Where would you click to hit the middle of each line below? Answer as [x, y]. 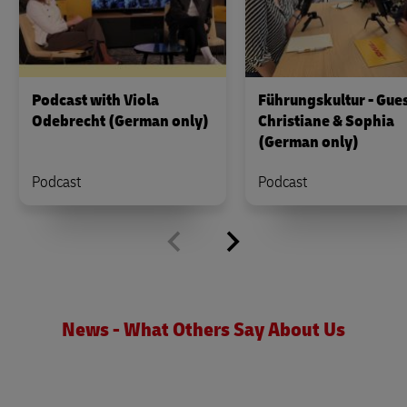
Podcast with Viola [95, 101]
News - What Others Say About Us [203, 330]
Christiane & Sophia [326, 122]
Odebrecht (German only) [120, 122]
